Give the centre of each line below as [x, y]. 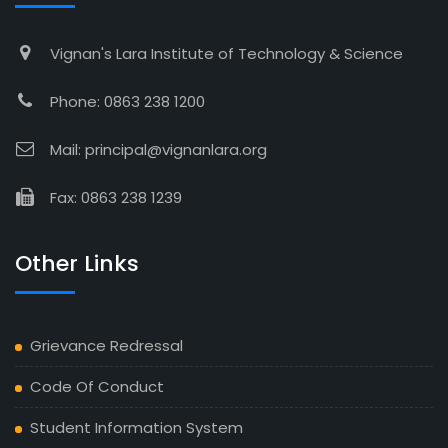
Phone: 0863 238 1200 [127, 101]
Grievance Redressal [106, 345]
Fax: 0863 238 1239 [116, 197]
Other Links [77, 263]
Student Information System [136, 427]
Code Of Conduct [97, 386]
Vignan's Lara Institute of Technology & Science [226, 53]
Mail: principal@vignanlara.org [158, 149]
